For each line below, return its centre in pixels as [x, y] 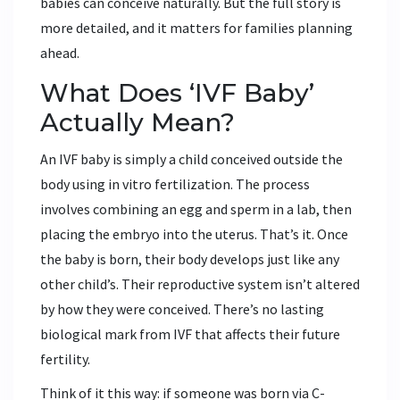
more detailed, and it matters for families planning [196, 28]
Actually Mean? [137, 123]
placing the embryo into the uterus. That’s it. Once [194, 234]
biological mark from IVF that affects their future [190, 334]
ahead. [60, 53]
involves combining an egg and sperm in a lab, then [196, 209]
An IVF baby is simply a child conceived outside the [192, 159]
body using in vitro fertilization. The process [175, 184]
